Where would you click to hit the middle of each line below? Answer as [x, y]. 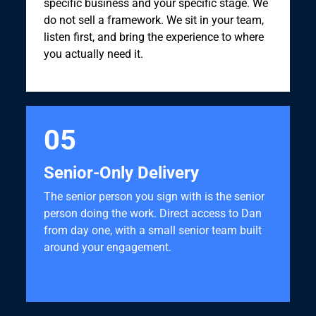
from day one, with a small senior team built [152, 230]
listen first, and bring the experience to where [153, 37]
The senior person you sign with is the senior [154, 196]
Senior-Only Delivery [121, 173]
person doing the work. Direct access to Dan [152, 213]
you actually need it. [93, 54]
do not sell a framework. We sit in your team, [153, 20]
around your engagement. [107, 247]
